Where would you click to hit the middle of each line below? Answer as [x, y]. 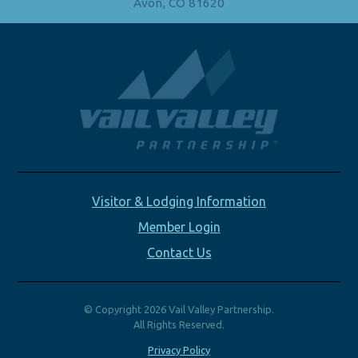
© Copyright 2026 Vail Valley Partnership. [179, 309]
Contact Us [179, 252]
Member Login [179, 227]
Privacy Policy [179, 350]
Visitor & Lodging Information [179, 201]
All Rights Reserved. [179, 324]
